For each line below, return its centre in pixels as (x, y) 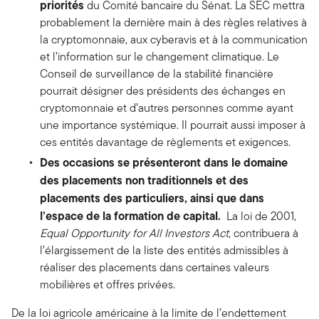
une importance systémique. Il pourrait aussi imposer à (173, 125)
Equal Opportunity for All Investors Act (134, 233)
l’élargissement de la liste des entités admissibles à (164, 250)
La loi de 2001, (260, 216)
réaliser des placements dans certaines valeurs (155, 267)
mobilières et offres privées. (108, 284)
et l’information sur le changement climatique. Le (159, 57)
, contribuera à (263, 233)
